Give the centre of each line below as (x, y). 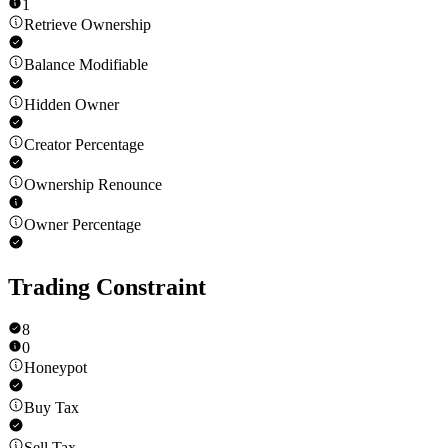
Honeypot (55, 368)
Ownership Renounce (93, 185)
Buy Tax (51, 408)
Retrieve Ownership (87, 25)
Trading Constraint (107, 287)
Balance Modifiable (86, 65)
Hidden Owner (71, 105)
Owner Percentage (82, 225)
